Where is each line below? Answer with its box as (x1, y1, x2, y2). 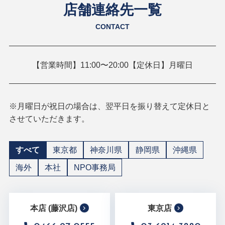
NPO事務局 (74, 163, 116, 172)
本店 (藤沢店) (30, 203, 78, 212)
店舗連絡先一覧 (63, 2, 162, 18)
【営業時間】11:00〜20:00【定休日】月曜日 (32, 60, 193, 69)
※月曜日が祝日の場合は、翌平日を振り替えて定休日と (9, 101, 210, 111)
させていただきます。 (9, 114, 89, 124)
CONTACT (95, 22, 130, 31)
